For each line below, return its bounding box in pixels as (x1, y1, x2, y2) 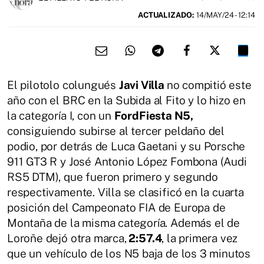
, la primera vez (161, 231, 238, 245)
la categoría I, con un (7, 108, 114, 122)
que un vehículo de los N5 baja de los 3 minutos (7, 246, 251, 260)
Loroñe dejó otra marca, (7, 231, 127, 245)
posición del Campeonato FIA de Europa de (7, 200, 226, 214)
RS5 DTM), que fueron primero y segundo (7, 170, 218, 183)
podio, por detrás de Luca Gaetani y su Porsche (7, 139, 246, 153)
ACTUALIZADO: (138, 10, 194, 19)
